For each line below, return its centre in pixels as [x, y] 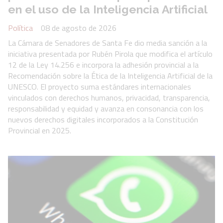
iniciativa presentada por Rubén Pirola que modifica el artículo [110, 54]
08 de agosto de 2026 [79, 28]
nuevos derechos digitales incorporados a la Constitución [103, 119]
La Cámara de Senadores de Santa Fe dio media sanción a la [108, 43]
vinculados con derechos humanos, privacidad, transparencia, [109, 97]
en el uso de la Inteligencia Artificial [108, 9]
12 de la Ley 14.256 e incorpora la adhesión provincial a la [103, 64]
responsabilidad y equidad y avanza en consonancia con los [106, 108]
